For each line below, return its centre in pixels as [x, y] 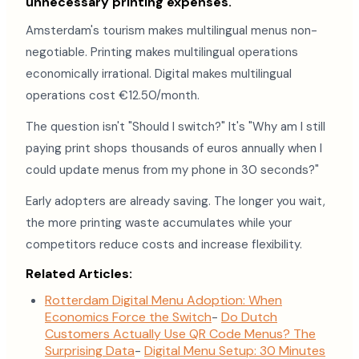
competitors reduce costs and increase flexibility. [164, 244]
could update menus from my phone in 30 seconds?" [172, 170]
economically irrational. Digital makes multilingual [159, 74]
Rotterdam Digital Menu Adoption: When [163, 300]
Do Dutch [249, 317]
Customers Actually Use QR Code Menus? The [180, 334]
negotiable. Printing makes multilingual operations [162, 52]
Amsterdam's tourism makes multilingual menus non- [171, 30]
